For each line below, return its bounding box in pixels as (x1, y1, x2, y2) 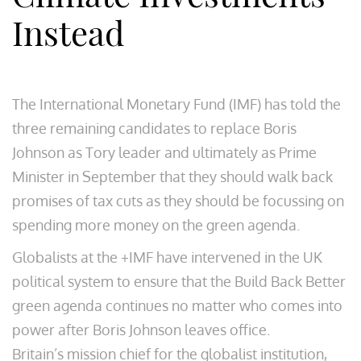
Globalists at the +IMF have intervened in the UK (12, 248, 322, 266)
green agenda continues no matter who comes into (12, 297, 342, 314)
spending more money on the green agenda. (12, 216, 300, 234)
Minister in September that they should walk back (12, 168, 333, 185)
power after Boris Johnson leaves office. (12, 321, 270, 338)
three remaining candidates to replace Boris (12, 119, 297, 137)
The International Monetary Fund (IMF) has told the (12, 95, 341, 113)
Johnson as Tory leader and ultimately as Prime (12, 143, 317, 161)
